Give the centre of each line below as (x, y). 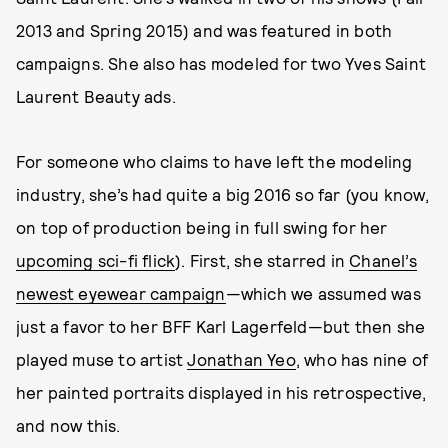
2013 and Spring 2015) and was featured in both (204, 30)
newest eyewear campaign (121, 293)
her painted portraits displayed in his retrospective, (221, 392)
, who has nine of (362, 359)
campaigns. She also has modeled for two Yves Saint (221, 63)
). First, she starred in (262, 260)
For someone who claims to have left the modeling (214, 161)
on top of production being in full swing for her (202, 227)
